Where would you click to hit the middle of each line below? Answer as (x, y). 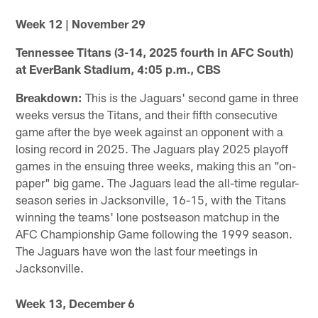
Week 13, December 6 (76, 303)
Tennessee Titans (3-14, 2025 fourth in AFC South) (155, 51)
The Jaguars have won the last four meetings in (137, 250)
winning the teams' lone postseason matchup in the (148, 216)
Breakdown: (49, 97)
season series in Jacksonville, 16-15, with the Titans (151, 199)
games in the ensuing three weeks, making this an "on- (156, 165)
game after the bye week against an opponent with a (150, 131)
